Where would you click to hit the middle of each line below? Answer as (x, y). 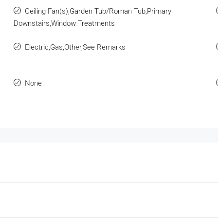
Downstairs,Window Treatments (64, 23)
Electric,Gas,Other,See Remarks (75, 47)
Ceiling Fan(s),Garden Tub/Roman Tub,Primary (98, 11)
